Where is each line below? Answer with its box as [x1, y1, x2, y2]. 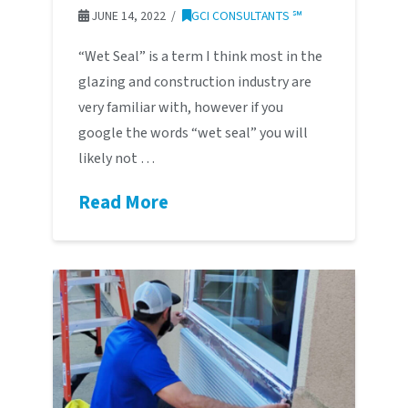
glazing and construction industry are [77, 72, 311, 93]
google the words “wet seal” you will [77, 123, 308, 144]
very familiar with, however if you [77, 97, 283, 118]
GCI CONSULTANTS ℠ [190, 7, 302, 25]
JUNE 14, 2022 [88, 7, 166, 25]
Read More [77, 189, 168, 217]
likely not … [77, 148, 155, 169]
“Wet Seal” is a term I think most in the [77, 46, 322, 67]
